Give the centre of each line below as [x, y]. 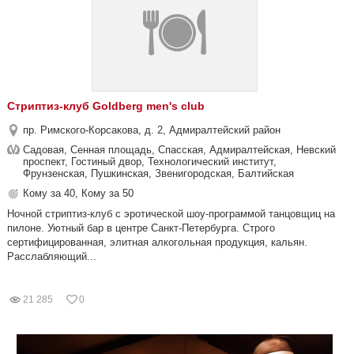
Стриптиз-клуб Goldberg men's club [106, 106]
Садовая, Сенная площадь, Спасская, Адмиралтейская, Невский [179, 150]
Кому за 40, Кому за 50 [78, 193]
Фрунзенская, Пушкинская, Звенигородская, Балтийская [158, 173]
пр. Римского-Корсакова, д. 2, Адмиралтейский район [152, 130]
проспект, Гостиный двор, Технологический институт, [150, 162]
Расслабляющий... [52, 256]
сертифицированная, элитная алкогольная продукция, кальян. [157, 242]
